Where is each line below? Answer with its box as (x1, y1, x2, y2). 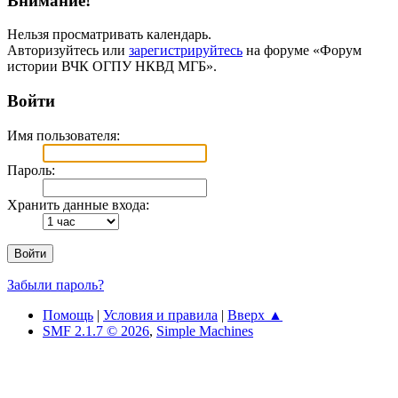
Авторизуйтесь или (7, 43, 129, 59)
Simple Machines (156, 322, 253, 338)
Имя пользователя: (7, 127, 120, 143)
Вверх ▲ (227, 306, 283, 322)
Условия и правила (103, 306, 218, 322)
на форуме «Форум (243, 43, 362, 59)
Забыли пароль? (7, 276, 104, 292)
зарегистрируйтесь (129, 43, 243, 59)
